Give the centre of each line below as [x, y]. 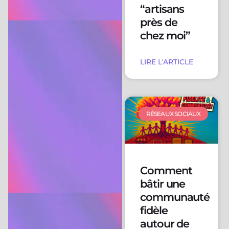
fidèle [154, 210]
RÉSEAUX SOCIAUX [173, 113]
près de [158, 22]
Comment [166, 170]
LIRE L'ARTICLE [166, 62]
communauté [175, 197]
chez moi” [165, 36]
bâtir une [163, 184]
